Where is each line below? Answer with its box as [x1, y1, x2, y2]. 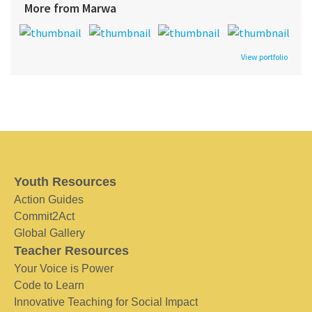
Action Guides [14, 194, 84, 206]
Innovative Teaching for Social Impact [14, 296, 198, 309]
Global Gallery [14, 227, 85, 240]
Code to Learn [14, 279, 84, 292]
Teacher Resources [14, 244, 129, 258]
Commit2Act [14, 210, 75, 223]
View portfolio [241, 52, 288, 63]
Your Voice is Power [14, 263, 114, 275]
